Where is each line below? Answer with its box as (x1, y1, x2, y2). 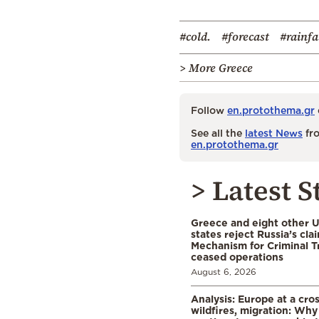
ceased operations (191, 251, 283, 262)
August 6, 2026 (191, 266, 256, 276)
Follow (191, 104, 227, 115)
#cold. (179, 28, 211, 44)
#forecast (221, 28, 269, 44)
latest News (245, 127, 303, 138)
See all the (191, 127, 245, 138)
